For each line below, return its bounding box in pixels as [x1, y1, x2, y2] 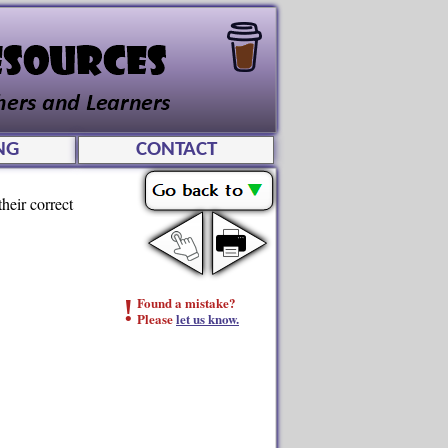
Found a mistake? [137, 293, 236, 312]
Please [137, 309, 176, 328]
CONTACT [135, 139, 217, 160]
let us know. [176, 309, 239, 328]
